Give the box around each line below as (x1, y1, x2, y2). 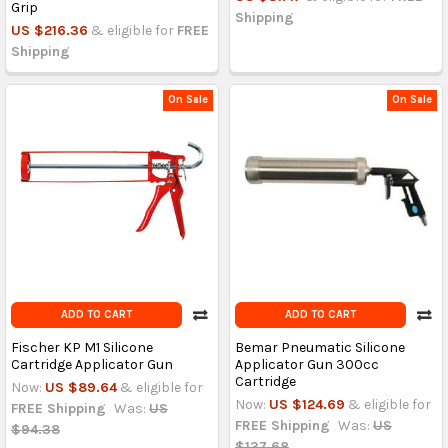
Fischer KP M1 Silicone (10, 338, 153, 356)
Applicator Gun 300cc (234, 355, 379, 373)
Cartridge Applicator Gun (10, 355, 173, 373)
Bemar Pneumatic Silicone (234, 338, 405, 356)
